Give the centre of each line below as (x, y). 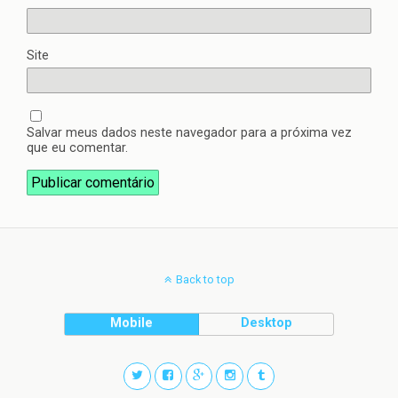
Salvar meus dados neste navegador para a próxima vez (189, 133)
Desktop (266, 323)
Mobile (132, 323)
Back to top (205, 280)
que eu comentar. (77, 148)
